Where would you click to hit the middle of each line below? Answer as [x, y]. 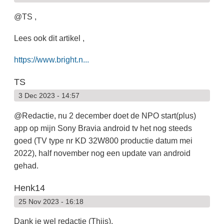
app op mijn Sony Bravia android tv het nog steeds [103, 128]
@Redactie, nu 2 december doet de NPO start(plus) [105, 115]
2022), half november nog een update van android [102, 153]
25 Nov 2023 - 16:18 [51, 201]
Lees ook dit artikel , [49, 38]
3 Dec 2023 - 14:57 [49, 96]
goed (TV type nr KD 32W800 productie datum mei [103, 140]
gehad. [26, 165]
